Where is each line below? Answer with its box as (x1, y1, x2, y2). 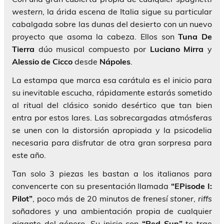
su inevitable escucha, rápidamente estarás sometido (12, 87, 212, 98)
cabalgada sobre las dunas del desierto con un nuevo (12, 19, 212, 29)
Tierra (12, 44, 34, 54)
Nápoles (99, 56, 130, 67)
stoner (170, 193, 194, 204)
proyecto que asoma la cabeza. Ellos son (12, 31, 178, 42)
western (12, 6, 42, 17)
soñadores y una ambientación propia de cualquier (12, 206, 212, 216)
